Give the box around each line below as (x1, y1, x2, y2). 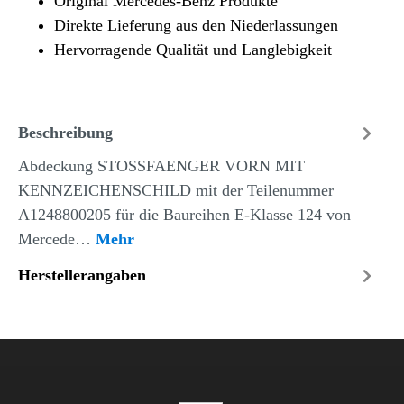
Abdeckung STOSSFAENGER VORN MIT (18, 156, 305, 175)
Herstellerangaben (18, 266, 146, 284)
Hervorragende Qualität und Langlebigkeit (54, 40, 332, 59)
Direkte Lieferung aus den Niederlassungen (54, 15, 338, 34)
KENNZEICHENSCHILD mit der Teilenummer (18, 180, 334, 199)
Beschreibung (18, 124, 113, 142)
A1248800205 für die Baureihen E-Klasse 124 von (18, 205, 351, 224)
